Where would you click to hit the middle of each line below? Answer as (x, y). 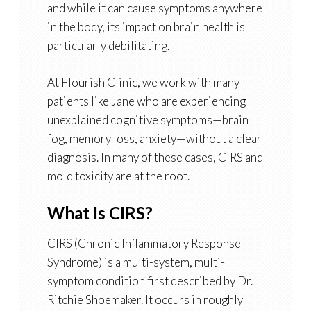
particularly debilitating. (108, 46)
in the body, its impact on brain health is (146, 27)
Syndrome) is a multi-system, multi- (136, 262)
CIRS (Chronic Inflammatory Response (144, 244)
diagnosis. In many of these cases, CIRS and (155, 158)
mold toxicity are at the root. (118, 176)
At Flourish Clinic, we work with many (143, 83)
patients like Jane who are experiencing (146, 101)
